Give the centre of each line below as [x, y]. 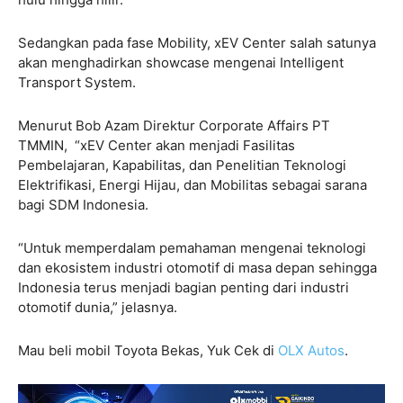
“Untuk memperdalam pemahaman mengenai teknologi [192, 247]
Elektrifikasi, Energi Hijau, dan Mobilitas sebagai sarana [193, 184]
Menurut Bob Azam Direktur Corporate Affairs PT [174, 125]
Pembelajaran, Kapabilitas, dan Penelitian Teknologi [182, 165]
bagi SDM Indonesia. [83, 204]
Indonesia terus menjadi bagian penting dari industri [184, 287]
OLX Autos [311, 350]
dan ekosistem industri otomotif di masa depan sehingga [197, 267]
